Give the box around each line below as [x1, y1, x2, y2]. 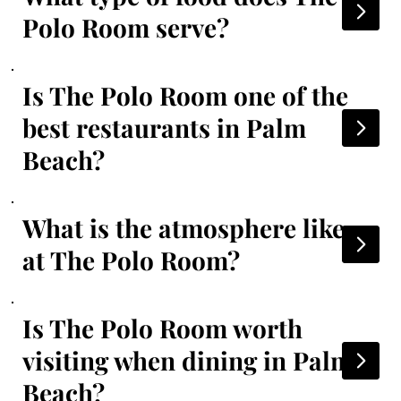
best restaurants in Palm [21, 110, 306, 144]
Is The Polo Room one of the [21, 78, 348, 112]
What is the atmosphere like [21, 210, 345, 244]
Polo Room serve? [21, 10, 229, 44]
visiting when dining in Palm [21, 343, 353, 377]
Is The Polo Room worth [21, 311, 303, 345]
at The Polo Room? [21, 243, 240, 277]
